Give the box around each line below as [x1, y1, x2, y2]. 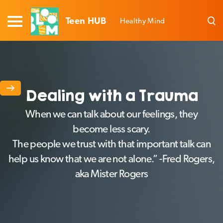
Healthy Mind [119, 17, 165, 25]
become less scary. [73, 124, 150, 135]
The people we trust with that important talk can [12, 139, 211, 150]
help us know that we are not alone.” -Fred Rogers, [8, 154, 215, 165]
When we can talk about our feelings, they [25, 109, 198, 120]
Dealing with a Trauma [25, 84, 198, 107]
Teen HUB [66, 16, 106, 26]
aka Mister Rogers [75, 169, 148, 180]
